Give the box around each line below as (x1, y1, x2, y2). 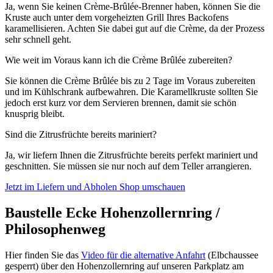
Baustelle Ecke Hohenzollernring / (5, 205, 220, 221)
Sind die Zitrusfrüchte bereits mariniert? (5, 129, 157, 140)
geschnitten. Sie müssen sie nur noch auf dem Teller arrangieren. (5, 161, 252, 172)
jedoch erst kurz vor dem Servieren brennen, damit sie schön (5, 97, 236, 108)
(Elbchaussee (205, 250, 258, 261)
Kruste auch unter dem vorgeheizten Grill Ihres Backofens (5, 12, 229, 23)
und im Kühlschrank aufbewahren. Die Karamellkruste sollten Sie (5, 87, 258, 97)
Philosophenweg (5, 221, 105, 238)
